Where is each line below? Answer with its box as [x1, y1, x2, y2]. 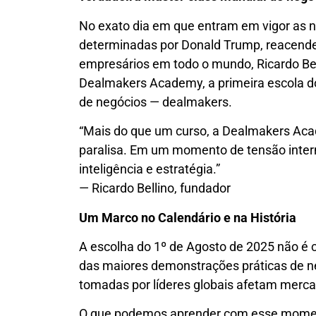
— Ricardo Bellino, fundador [79, 181, 231, 196]
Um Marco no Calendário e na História [79, 209, 296, 225]
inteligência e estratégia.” [79, 162, 220, 177]
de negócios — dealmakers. [79, 94, 232, 109]
